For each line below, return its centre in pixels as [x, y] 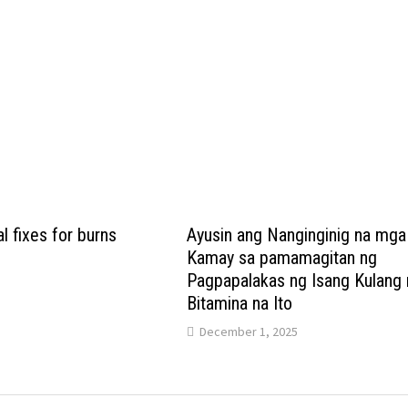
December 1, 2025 [249, 332]
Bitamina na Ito [240, 304]
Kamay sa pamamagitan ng [282, 258]
